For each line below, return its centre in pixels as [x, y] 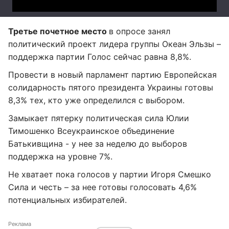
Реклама [20, 224]
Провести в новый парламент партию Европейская [112, 75]
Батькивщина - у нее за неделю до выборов [98, 144]
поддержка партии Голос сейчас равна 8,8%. [100, 57]
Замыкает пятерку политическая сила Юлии [99, 118]
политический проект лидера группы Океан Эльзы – [114, 44]
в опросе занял [140, 31]
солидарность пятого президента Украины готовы [111, 87]
